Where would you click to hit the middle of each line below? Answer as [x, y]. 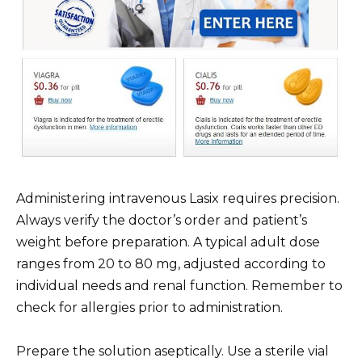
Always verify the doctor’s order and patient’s [162, 220]
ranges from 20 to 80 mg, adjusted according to [171, 263]
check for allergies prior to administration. [149, 307]
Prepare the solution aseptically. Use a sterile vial [173, 351]
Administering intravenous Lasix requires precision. [178, 198]
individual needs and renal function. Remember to [179, 285]
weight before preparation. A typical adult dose [168, 242]
